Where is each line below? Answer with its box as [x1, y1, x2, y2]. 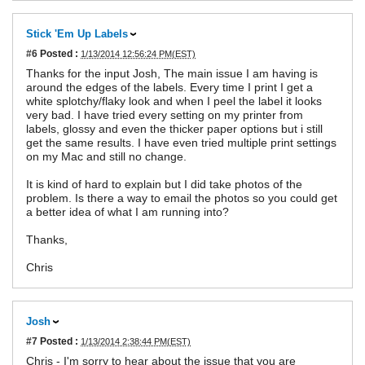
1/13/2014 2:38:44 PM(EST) [81, 336, 191, 347]
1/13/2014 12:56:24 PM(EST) [81, 49, 196, 59]
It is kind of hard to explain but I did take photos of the [26, 178, 302, 191]
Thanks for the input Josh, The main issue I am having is [26, 67, 318, 81]
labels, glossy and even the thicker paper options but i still [26, 122, 323, 136]
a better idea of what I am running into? [26, 205, 229, 219]
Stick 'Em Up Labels [26, 28, 128, 41]
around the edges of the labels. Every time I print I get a [26, 81, 313, 95]
